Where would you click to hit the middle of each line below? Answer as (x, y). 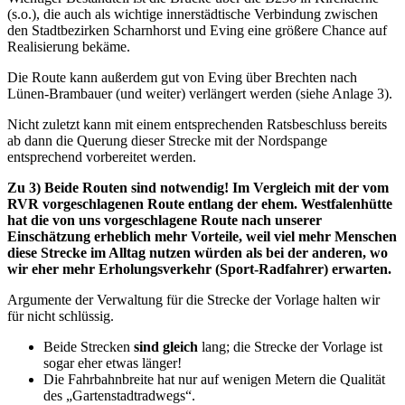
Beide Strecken (89, 346)
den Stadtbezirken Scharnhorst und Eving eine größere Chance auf (197, 30)
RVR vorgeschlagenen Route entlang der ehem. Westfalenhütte (200, 203)
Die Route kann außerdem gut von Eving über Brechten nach (182, 77)
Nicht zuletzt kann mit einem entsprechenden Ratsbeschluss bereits (197, 124)
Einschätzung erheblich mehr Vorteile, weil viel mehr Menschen (202, 236)
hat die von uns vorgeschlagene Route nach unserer (165, 220)
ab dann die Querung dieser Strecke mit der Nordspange (167, 140)
